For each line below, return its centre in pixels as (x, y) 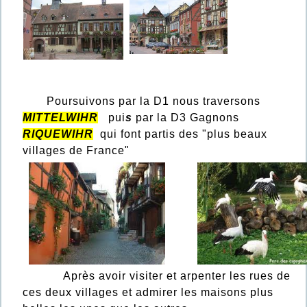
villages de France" (76, 151)
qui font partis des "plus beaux (180, 134)
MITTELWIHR (60, 118)
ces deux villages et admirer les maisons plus (148, 293)
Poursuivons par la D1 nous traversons (142, 101)
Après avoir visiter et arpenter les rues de (157, 276)
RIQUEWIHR (58, 134)
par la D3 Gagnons (187, 118)
